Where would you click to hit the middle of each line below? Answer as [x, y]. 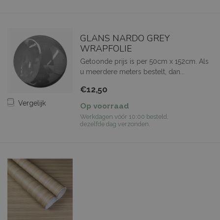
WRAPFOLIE [106, 48]
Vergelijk [32, 103]
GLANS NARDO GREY [125, 38]
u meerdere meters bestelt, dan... [132, 71]
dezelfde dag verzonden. [115, 124]
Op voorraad [104, 106]
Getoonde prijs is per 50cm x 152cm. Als [144, 61]
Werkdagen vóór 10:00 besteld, [124, 116]
